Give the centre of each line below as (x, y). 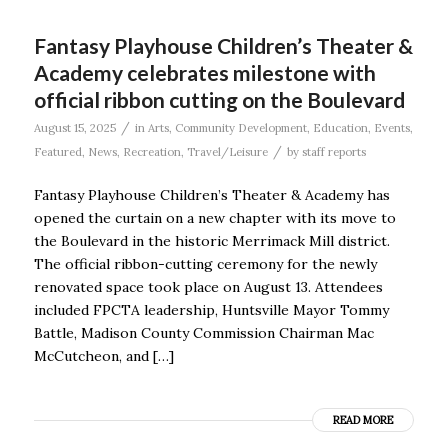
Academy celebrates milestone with (204, 73)
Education (340, 128)
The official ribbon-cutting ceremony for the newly (205, 264)
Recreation (151, 152)
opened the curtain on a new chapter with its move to (214, 218)
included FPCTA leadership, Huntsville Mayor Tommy (211, 310)
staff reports (333, 152)
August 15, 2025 (74, 128)
